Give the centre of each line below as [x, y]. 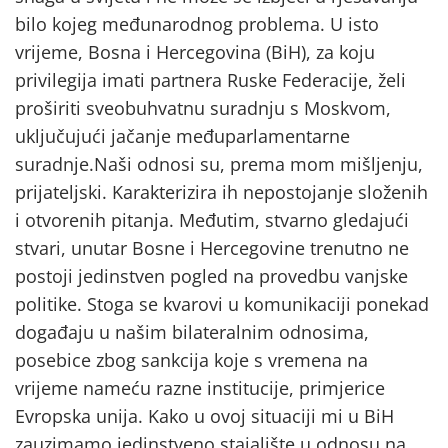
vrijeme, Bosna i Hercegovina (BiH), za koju [195, 51]
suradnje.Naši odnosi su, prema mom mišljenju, [219, 163]
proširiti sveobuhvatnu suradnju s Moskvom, [203, 107]
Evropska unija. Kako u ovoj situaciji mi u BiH [204, 415]
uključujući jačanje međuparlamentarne [182, 135]
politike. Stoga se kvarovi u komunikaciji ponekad [222, 303]
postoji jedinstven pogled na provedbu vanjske [211, 275]
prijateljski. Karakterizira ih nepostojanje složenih [221, 191]
